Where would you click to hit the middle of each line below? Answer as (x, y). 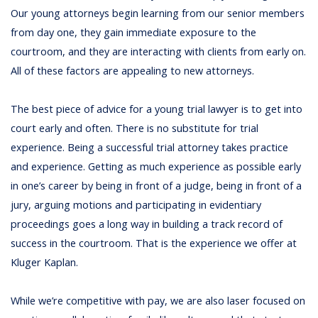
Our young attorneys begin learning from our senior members (158, 13)
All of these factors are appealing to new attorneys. (133, 71)
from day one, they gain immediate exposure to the (134, 33)
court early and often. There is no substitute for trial (135, 128)
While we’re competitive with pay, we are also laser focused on (158, 301)
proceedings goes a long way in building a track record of (147, 224)
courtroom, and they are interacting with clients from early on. (159, 52)
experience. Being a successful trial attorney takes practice (150, 148)
